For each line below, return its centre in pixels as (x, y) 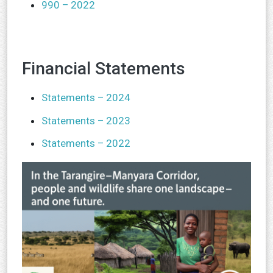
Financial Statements (104, 69)
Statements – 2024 (86, 98)
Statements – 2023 (86, 120)
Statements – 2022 (86, 144)
